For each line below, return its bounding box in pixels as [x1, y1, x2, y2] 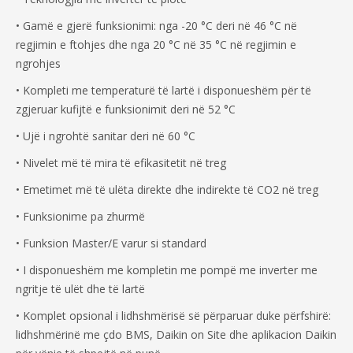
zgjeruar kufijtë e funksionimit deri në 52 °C [16, 102, 236, 117]
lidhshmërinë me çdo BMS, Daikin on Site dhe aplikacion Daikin [16, 327, 336, 343]
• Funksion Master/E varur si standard [16, 236, 206, 251]
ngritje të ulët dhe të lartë [16, 281, 145, 297]
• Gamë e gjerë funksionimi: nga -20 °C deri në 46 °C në [16, 18, 297, 34]
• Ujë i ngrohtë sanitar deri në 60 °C [16, 128, 195, 144]
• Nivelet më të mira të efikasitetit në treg [16, 155, 226, 171]
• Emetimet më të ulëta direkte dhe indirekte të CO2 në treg [16, 182, 318, 198]
